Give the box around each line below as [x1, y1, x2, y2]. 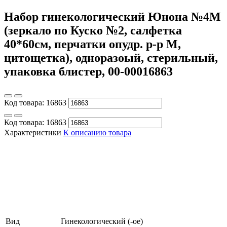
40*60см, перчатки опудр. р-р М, [4, 37, 181, 51]
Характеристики [4, 128, 61, 137]
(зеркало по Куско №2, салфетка [4, 23, 182, 37]
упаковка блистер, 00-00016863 [4, 64, 173, 78]
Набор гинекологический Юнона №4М [4, 10, 221, 23]
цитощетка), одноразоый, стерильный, [4, 51, 218, 64]
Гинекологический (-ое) [61, 216, 143, 225]
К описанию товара [63, 128, 131, 137]
